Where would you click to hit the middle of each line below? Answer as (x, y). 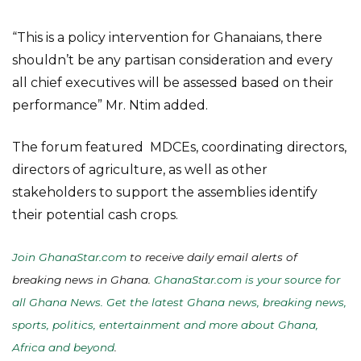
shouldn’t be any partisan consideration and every (172, 60)
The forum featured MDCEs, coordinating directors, (179, 147)
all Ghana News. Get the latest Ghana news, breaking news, (179, 302)
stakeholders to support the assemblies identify (165, 192)
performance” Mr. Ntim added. (110, 105)
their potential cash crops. (95, 215)
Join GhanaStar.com (69, 257)
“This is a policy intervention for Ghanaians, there (167, 37)
